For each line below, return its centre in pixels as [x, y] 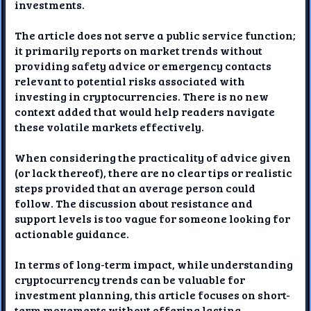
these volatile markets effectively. [110, 126]
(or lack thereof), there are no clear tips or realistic [154, 172]
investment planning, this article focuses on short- [153, 294]
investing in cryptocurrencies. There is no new [142, 96]
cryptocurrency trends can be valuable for [130, 279]
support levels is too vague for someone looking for [153, 218]
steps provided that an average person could [135, 187]
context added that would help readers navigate [145, 111]
